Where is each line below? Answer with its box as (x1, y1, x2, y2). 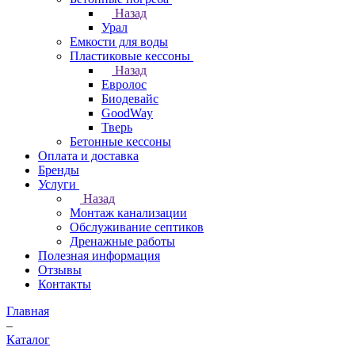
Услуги (38, 177, 76, 191)
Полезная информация (38, 249, 160, 262)
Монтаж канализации (70, 206, 187, 219)
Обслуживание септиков (70, 220, 204, 234)
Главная (6, 304, 49, 318)
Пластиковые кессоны (70, 49, 190, 63)
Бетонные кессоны (70, 135, 171, 148)
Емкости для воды (70, 35, 168, 48)
